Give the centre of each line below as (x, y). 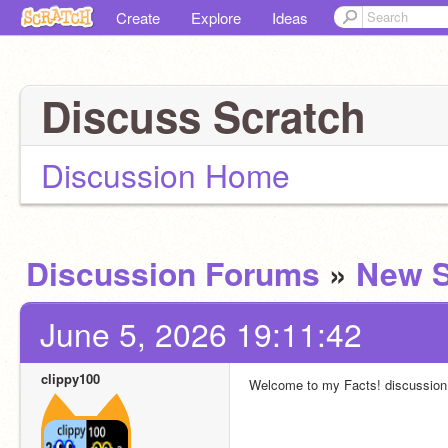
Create (138, 17)
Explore (216, 17)
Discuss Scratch (203, 116)
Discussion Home (165, 174)
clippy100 (70, 378)
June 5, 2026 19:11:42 (201, 333)
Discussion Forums (173, 273)
